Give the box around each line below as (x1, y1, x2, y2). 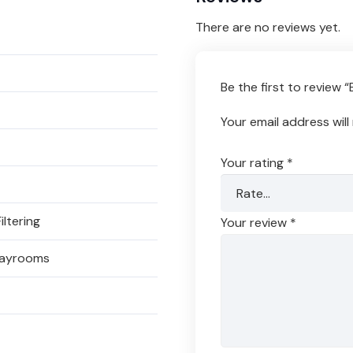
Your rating (221, 154, 287, 172)
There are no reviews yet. (195, 19, 340, 36)
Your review (221, 214, 290, 232)
